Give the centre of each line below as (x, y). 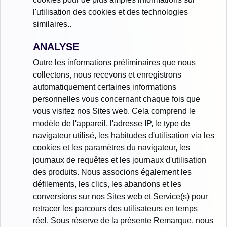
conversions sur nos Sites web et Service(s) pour (120, 197)
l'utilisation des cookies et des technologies (110, 12)
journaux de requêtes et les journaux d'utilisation (120, 160)
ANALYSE (56, 47)
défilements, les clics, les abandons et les (107, 184)
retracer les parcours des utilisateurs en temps (115, 209)
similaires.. (52, 24)
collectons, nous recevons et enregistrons (107, 75)
